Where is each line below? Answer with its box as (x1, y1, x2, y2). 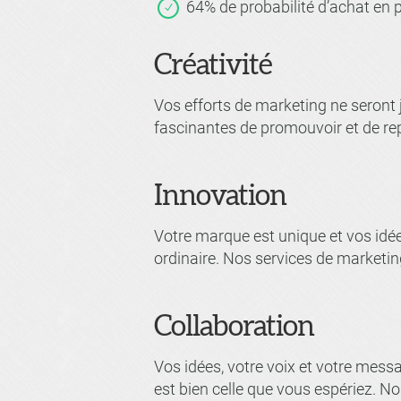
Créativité (154, 51, 272, 81)
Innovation (154, 182, 286, 211)
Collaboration (154, 312, 314, 342)
